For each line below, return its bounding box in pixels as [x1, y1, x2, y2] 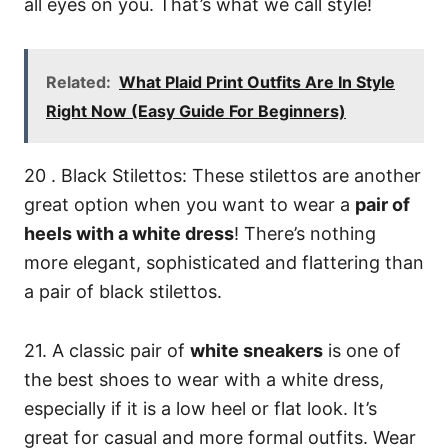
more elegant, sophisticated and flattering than [24, 252, 424, 274]
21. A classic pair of [24, 340, 190, 362]
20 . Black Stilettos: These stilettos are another [24, 165, 421, 187]
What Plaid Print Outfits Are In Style [119, 72, 395, 93]
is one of [323, 340, 401, 362]
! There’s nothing [234, 223, 376, 245]
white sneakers [190, 340, 323, 362]
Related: [46, 72, 111, 93]
